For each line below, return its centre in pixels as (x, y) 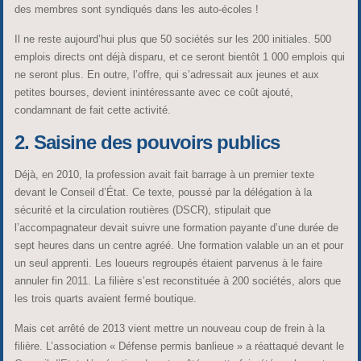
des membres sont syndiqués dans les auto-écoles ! (136, 10)
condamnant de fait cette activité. (92, 110)
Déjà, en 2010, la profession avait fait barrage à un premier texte (164, 175)
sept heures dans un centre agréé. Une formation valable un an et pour (178, 246)
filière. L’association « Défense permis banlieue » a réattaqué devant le (179, 346)
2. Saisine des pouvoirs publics (147, 143)
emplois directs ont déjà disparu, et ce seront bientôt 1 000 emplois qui (179, 57)
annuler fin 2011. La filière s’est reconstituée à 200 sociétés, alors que (177, 281)
